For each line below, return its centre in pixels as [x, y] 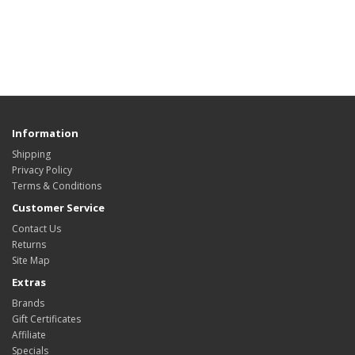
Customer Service [58, 207]
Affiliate [29, 334]
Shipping [31, 154]
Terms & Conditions [57, 185]
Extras [29, 282]
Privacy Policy [42, 170]
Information [45, 133]
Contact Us [36, 228]
